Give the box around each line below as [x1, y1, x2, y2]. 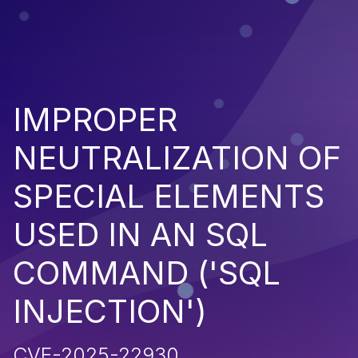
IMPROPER [13, 99, 177, 139]
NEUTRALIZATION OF [13, 137, 341, 177]
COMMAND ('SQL [13, 253, 280, 292]
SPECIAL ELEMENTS [13, 176, 324, 216]
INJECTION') [13, 291, 207, 331]
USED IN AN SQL [13, 214, 268, 254]
